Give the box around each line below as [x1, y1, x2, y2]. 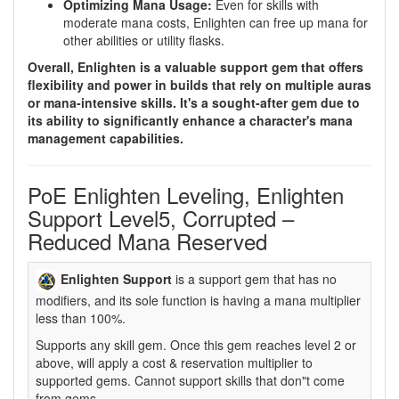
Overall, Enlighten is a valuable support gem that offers [28, 58, 363, 76]
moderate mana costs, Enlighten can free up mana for [63, 13, 368, 31]
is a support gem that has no [172, 270, 337, 288]
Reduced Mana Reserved [28, 225, 267, 256]
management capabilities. [28, 129, 183, 147]
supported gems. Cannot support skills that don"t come [36, 371, 345, 390]
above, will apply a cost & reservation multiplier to [36, 354, 313, 372]
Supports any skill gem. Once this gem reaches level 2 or [36, 336, 356, 354]
